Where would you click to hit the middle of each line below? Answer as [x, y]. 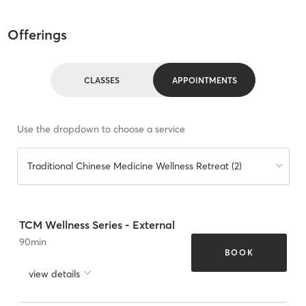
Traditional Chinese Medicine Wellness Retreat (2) [134, 166]
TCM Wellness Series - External [97, 224]
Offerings [37, 35]
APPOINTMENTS [204, 80]
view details [54, 274]
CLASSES [102, 80]
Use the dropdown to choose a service [101, 129]
